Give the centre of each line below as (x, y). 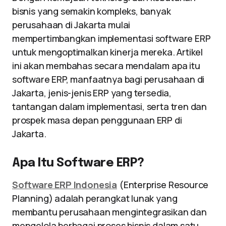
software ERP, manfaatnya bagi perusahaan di (108, 79)
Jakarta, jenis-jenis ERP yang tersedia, (92, 93)
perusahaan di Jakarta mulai (71, 25)
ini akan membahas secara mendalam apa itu (106, 66)
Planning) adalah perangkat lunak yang (95, 198)
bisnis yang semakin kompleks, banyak (92, 11)
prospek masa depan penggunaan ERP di (97, 120)
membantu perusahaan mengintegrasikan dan (109, 212)
